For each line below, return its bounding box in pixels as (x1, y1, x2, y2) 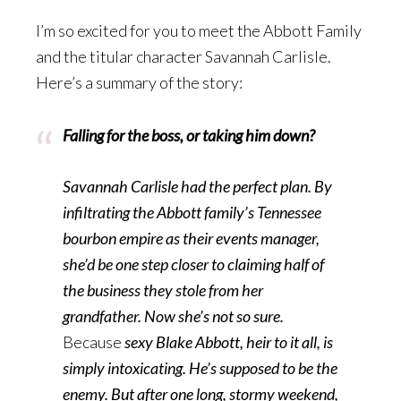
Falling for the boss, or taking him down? (63, 124, 315, 145)
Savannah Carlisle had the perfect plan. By (63, 175, 332, 196)
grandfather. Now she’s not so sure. (63, 305, 284, 326)
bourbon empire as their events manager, (63, 227, 320, 248)
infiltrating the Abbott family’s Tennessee (63, 201, 321, 222)
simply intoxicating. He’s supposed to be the (63, 357, 337, 378)
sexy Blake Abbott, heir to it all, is (122, 331, 333, 352)
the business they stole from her (63, 279, 263, 300)
